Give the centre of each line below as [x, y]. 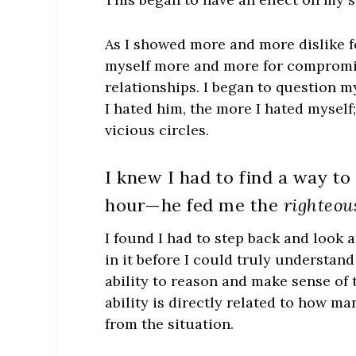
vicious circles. [157, 130]
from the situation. [169, 323]
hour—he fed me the [194, 205]
